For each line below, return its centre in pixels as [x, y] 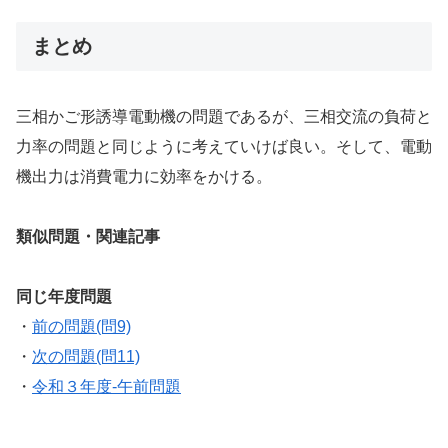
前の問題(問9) [81, 327]
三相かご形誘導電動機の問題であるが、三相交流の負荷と [224, 116]
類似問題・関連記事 [88, 237]
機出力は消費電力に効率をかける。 [144, 176]
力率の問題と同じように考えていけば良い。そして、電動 [224, 146]
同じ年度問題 [64, 297]
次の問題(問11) [86, 357]
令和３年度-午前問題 [106, 387]
